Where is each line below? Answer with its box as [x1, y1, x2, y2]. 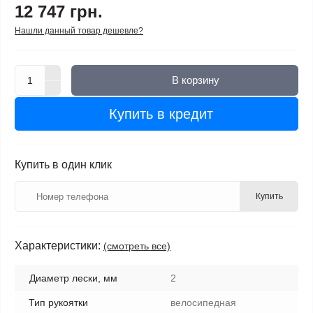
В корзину [171, 74, 219, 86]
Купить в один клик [15, 159, 112, 170]
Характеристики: [15, 240, 101, 252]
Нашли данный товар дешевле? [15, 26, 143, 36]
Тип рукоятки [29, 297, 88, 308]
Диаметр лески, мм [29, 272, 117, 284]
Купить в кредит [108, 106, 213, 122]
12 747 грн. [15, 2, 103, 21]
